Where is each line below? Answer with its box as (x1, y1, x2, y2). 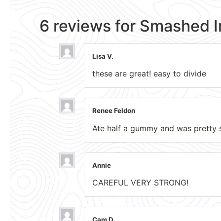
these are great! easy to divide (92, 69, 206, 79)
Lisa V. (92, 52, 113, 61)
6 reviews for (39, 16, 140, 36)
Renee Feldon (92, 107, 135, 115)
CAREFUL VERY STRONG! (92, 177, 188, 187)
